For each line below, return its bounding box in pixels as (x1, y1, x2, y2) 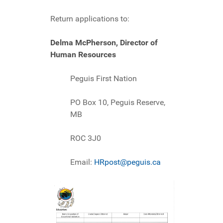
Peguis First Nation (70, 74, 137, 84)
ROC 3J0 (70, 133, 101, 143)
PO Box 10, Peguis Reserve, (70, 98, 165, 108)
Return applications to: (50, 14, 129, 24)
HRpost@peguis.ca (94, 157, 161, 167)
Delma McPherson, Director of (50, 38, 158, 48)
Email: (70, 157, 94, 167)
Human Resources (50, 50, 116, 60)
